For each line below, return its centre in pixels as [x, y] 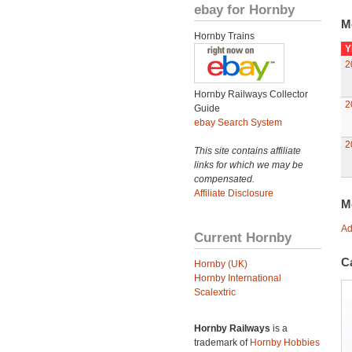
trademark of [222, 343]
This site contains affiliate [247, 151]
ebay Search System [238, 123]
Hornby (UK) [221, 264]
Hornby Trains [224, 36]
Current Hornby [243, 237]
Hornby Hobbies [285, 343]
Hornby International [238, 278]
